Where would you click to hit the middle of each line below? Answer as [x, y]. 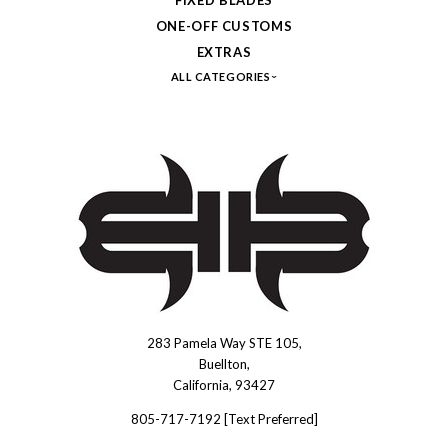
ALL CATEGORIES [221, 76]
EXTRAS [224, 51]
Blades [60, 376]
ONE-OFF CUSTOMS [224, 25]
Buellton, [224, 363]
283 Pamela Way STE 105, [224, 342]
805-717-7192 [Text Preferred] [224, 418]
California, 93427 [224, 384]
